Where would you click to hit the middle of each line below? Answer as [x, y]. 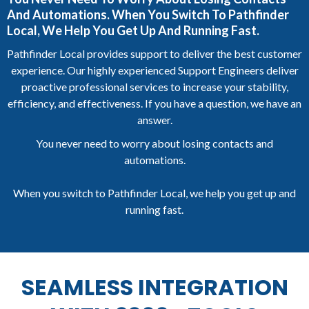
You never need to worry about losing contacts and [154, 143]
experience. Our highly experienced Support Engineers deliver [154, 70]
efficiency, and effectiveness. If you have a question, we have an [154, 103]
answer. [154, 120]
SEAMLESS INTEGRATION [154, 288]
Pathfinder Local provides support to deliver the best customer [154, 54]
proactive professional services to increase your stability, [154, 87]
